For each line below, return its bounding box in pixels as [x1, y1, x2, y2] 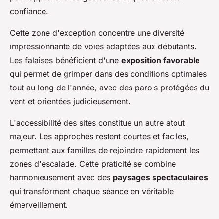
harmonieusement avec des [10, 172, 113, 182]
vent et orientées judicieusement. [10, 96, 131, 106]
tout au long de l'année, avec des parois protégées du [10, 82, 209, 92]
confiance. [10, 6, 48, 16]
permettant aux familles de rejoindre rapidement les [10, 145, 199, 155]
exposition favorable [121, 55, 200, 65]
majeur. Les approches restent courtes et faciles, [10, 131, 189, 141]
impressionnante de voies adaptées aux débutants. [10, 41, 197, 51]
